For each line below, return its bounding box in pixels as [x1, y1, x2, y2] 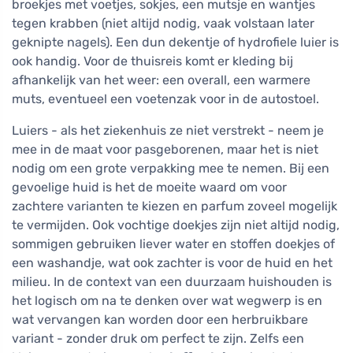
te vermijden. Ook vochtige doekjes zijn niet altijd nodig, [12, 217, 340, 233]
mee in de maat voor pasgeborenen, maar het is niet [12, 142, 318, 158]
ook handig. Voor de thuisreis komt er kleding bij [12, 54, 293, 69]
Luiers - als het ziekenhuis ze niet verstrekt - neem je [12, 123, 324, 139]
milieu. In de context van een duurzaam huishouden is [12, 274, 332, 290]
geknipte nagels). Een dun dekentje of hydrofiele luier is [12, 35, 339, 50]
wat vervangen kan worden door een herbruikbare [12, 312, 308, 328]
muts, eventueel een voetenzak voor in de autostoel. [12, 91, 319, 107]
